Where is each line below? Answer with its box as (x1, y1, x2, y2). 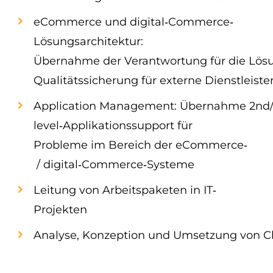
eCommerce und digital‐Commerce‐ (34, 15, 233, 29)
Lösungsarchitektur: (34, 35, 146, 48)
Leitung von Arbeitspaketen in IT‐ (34, 183, 216, 197)
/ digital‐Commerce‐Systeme (34, 158, 194, 171)
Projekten (34, 203, 87, 216)
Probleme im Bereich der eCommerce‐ (34, 138, 247, 152)
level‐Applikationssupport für (34, 119, 196, 132)
